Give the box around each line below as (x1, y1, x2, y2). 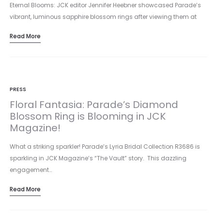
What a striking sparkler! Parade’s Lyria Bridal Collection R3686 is (10, 142, 200, 151)
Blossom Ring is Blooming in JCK (10, 109, 166, 123)
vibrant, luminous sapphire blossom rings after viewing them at (10, 13, 197, 21)
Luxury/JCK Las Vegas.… (10, 24, 79, 32)
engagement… (10, 166, 52, 174)
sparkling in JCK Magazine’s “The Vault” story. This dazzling (10, 154, 186, 162)
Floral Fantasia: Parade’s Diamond (10, 98, 178, 111)
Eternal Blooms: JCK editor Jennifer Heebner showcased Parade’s (10, 1, 201, 9)
